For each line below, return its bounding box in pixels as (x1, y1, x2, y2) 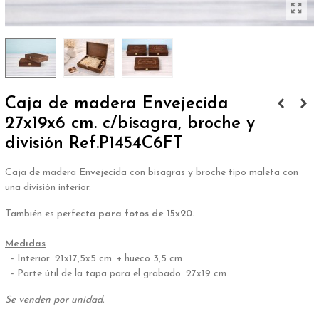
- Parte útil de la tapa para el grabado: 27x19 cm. (5, 268, 229, 279)
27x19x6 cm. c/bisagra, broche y (5, 115, 255, 132)
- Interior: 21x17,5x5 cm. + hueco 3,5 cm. (5, 253, 187, 264)
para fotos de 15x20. (95, 208, 194, 219)
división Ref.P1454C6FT (5, 135, 183, 152)
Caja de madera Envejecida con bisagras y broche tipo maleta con (5, 167, 298, 178)
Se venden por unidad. (5, 294, 104, 305)
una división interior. (5, 182, 91, 193)
